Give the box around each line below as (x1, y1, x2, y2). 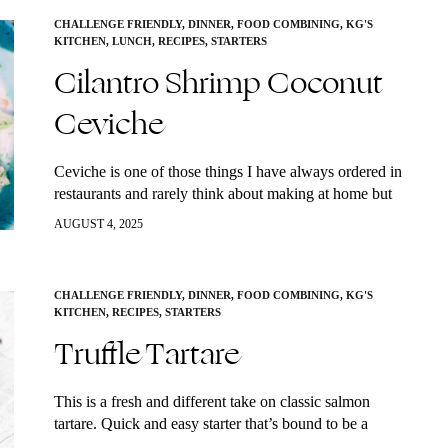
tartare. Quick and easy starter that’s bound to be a (54, 415, 368, 432)
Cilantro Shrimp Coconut (54, 60, 383, 106)
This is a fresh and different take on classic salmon (54, 393, 370, 410)
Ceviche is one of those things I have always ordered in (54, 163, 402, 180)
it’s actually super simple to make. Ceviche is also (54, 207, 365, 224)
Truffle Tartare (54, 331, 239, 377)
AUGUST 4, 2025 (54, 217, 143, 231)
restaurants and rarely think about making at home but (54, 185, 392, 202)
